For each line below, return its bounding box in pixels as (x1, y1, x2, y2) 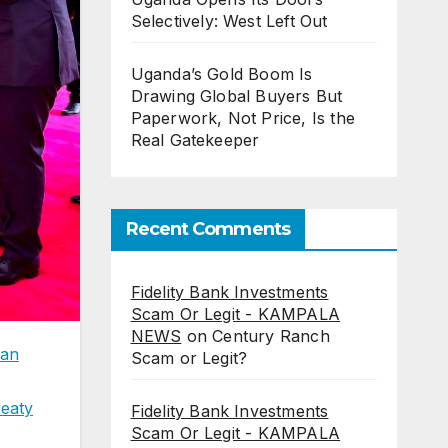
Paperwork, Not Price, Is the (130, 108, 356, 129)
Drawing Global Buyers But (130, 86, 343, 107)
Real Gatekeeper (130, 130, 260, 151)
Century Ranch (212, 326, 330, 347)
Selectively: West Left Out (130, 11, 328, 32)
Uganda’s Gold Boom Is (130, 64, 313, 85)
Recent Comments (125, 218, 290, 241)
